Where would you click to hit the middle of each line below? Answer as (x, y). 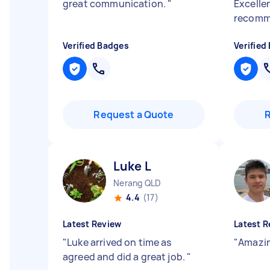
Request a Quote (134, 115)
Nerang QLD (137, 183)
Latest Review (92, 224)
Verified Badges (96, 46)
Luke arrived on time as (119, 242)
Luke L (132, 166)
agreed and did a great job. (125, 257)
